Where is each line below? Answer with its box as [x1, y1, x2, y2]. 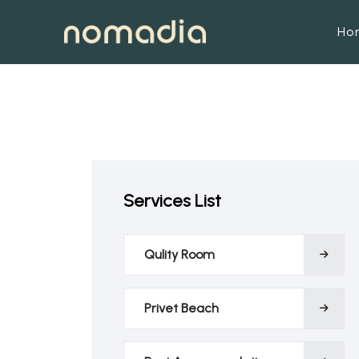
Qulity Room [144, 247, 215, 262]
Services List [123, 190, 221, 212]
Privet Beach [144, 301, 219, 316]
